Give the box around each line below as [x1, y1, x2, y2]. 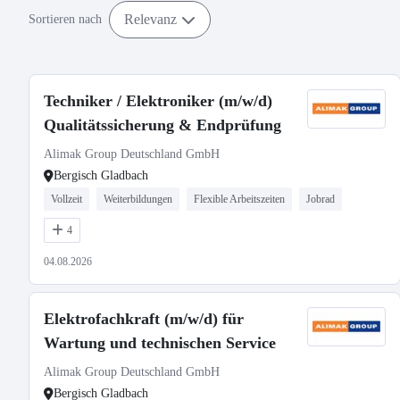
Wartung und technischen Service [44, 334, 276, 352]
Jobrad [306, 193, 335, 205]
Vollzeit [51, 193, 82, 205]
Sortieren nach [29, 12, 102, 26]
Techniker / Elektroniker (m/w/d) [44, 92, 272, 110]
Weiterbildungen [104, 193, 172, 205]
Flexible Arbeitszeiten [194, 193, 285, 205]
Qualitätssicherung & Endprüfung [44, 116, 281, 134]
